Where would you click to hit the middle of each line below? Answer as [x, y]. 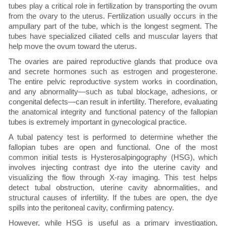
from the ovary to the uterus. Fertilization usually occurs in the [113, 16]
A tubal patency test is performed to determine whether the [113, 137]
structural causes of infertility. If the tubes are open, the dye [113, 198]
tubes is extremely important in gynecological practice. [98, 122]
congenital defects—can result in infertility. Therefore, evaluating [113, 102]
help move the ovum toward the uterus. [73, 46]
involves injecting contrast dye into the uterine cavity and [113, 167]
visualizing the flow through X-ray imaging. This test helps [113, 178]
